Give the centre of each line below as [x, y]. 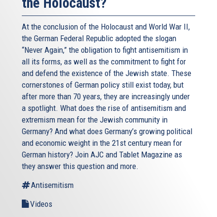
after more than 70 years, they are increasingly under [106, 96]
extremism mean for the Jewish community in [95, 119]
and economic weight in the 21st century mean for [102, 143]
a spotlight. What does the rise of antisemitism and [104, 108]
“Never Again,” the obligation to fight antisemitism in [105, 50]
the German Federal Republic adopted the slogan [99, 38]
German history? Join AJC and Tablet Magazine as [102, 154]
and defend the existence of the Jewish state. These [107, 73]
